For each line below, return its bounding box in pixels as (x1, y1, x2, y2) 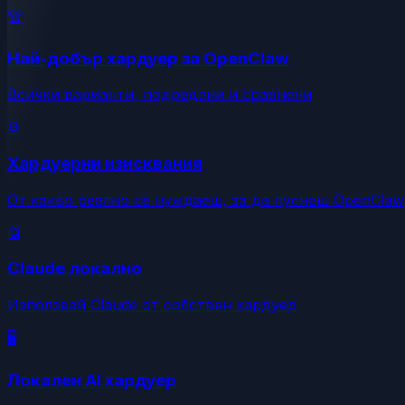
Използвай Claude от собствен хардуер (7, 296, 297, 315)
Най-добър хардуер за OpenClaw (7, 47, 289, 69)
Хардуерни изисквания (7, 152, 202, 174)
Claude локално (7, 258, 142, 279)
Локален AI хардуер (7, 369, 176, 391)
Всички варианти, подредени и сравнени (7, 85, 312, 104)
